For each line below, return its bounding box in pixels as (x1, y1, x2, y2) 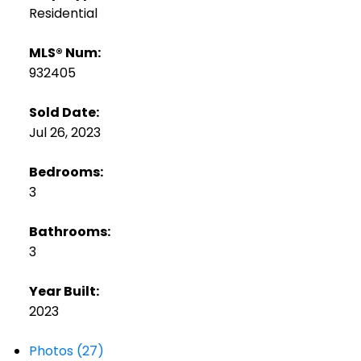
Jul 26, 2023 (28, 123, 101, 143)
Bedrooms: (28, 163, 103, 182)
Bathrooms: (28, 222, 110, 242)
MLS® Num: (28, 44, 101, 63)
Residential (28, 4, 98, 23)
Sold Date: (28, 103, 99, 122)
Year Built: (28, 282, 99, 301)
